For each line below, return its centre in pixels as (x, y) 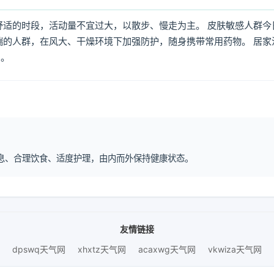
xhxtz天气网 (102, 249)
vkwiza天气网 (235, 249)
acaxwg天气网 (167, 249)
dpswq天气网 (39, 249)
